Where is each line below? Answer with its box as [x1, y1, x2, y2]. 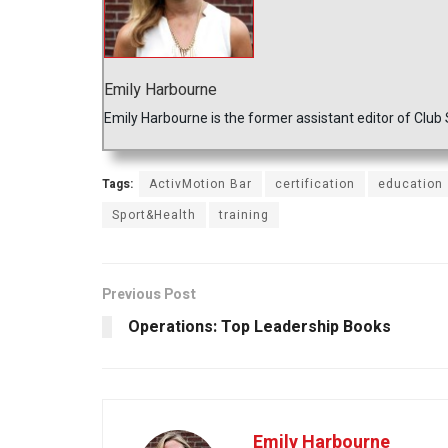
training [219, 206, 269, 225]
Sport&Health [112, 206, 196, 225]
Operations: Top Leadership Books [128, 315, 391, 340]
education [378, 175, 443, 194]
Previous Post [102, 284, 196, 306]
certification [275, 175, 355, 194]
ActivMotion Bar [149, 175, 252, 194]
